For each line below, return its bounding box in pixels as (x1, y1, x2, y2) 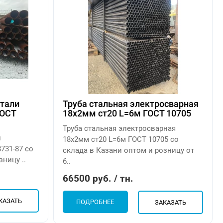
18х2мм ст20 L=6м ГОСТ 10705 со (63, 135, 179, 144)
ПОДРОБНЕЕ (76, 198, 114, 206)
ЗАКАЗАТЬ (154, 199, 186, 207)
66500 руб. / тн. (63, 173, 134, 185)
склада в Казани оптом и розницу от (63, 146, 195, 155)
